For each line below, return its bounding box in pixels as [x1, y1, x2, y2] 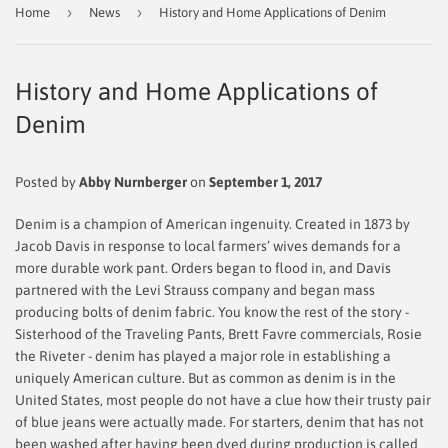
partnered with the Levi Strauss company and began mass [15, 281, 375, 298]
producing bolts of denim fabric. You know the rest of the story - [15, 303, 409, 320]
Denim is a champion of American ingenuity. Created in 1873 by [15, 215, 410, 232]
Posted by [15, 173, 79, 190]
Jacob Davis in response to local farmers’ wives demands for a [15, 237, 401, 254]
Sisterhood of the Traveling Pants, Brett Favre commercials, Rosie [15, 325, 422, 342]
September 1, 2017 [209, 173, 322, 190]
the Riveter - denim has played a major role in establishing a [15, 347, 391, 364]
